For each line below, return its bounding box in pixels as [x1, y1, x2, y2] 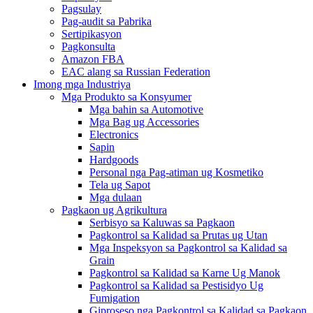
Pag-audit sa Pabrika [61, 15, 152, 27]
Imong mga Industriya [34, 78, 131, 90]
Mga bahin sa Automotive [89, 103, 203, 115]
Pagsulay [61, 3, 101, 15]
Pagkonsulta [61, 41, 115, 52]
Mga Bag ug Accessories [89, 116, 199, 128]
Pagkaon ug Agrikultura [61, 204, 167, 216]
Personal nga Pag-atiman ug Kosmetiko [89, 166, 263, 178]
